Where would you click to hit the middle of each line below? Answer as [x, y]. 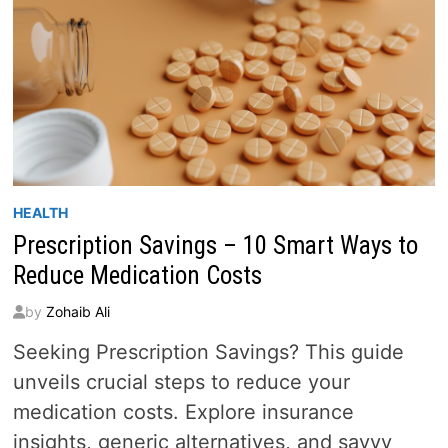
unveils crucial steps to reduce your [181, 381]
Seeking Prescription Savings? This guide [208, 351]
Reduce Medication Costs [137, 275]
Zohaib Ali [77, 311]
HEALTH [40, 212]
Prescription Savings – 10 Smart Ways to [215, 245]
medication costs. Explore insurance [183, 411]
